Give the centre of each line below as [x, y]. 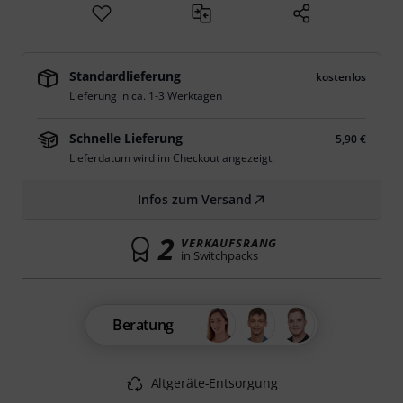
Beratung [143, 325]
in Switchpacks [219, 255]
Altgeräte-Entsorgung [214, 383]
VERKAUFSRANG [229, 243]
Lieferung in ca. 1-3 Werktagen [146, 96]
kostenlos [341, 77]
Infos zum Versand [194, 199]
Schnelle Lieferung [126, 138]
